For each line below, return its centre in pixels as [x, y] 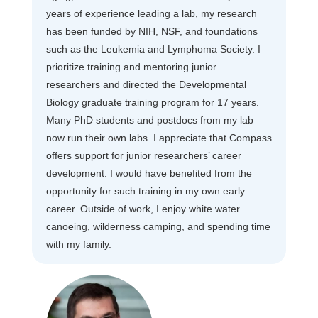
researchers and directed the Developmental [146, 84]
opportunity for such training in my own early [145, 191]
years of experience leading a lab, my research [151, 13]
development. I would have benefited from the [149, 173]
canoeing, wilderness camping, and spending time [158, 226]
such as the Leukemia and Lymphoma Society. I [153, 49]
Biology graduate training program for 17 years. [152, 102]
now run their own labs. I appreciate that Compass [159, 137]
